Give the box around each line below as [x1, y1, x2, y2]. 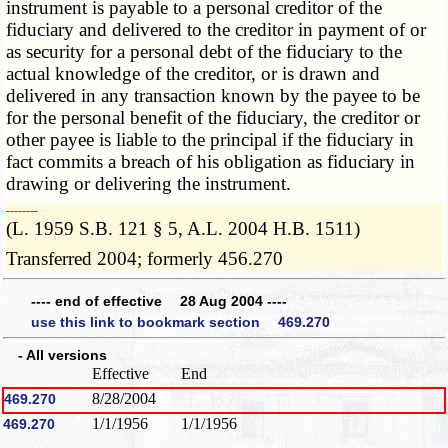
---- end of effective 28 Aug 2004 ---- [31, 292, 287, 309]
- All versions [4, 347, 107, 364]
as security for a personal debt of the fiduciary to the [6, 41, 403, 63]
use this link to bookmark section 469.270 [31, 314, 330, 331]
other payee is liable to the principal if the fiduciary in [6, 129, 415, 151]
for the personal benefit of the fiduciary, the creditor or [6, 107, 421, 129]
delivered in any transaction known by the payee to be [6, 85, 421, 107]
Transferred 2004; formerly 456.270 [6, 248, 284, 270]
